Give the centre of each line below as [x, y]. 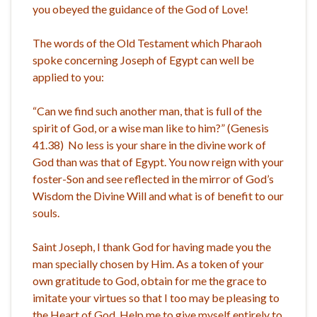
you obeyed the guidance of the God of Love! [140, 8]
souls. [46, 212]
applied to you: [68, 76]
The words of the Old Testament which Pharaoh [147, 42]
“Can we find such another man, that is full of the [147, 110]
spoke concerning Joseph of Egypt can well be [143, 59]
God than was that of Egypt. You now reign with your [158, 161]
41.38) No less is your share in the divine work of [149, 144]
